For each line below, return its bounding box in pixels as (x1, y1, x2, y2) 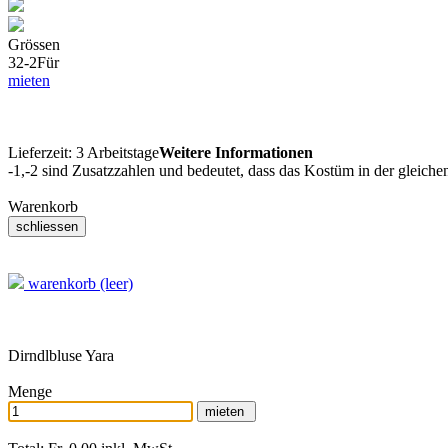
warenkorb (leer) (24, 274, 133, 292)
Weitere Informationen (159, 143, 313, 161)
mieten (8, 71, 50, 89)
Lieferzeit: (8, 143, 76, 161)
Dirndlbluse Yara (8, 346, 114, 364)
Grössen (8, 35, 60, 53)
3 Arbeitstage (76, 143, 159, 161)
